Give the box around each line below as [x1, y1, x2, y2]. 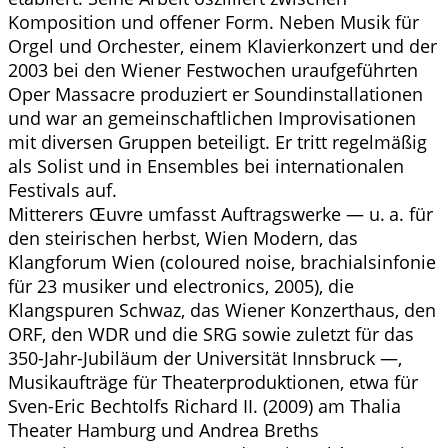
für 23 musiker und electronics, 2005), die [8, 274, 354, 298]
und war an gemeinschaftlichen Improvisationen [8, 106, 416, 130]
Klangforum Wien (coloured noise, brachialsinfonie [8, 250, 436, 274]
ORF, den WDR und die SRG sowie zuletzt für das [8, 322, 414, 346]
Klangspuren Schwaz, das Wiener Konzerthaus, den [8, 298, 436, 322]
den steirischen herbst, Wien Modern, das [8, 226, 358, 250]
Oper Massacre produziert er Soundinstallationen [8, 82, 423, 106]
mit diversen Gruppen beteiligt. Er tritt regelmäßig [8, 130, 427, 154]
